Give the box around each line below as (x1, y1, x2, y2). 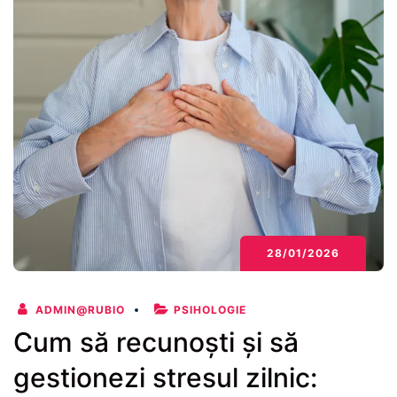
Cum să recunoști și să (13, 325, 299, 358)
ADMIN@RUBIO (32, 302, 125, 316)
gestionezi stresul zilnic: (13, 361, 317, 393)
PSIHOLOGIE (174, 302, 246, 316)
